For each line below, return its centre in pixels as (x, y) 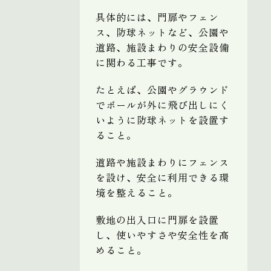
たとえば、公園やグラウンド (162, 89)
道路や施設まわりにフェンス (162, 162)
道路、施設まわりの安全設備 (162, 47)
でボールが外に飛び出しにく (162, 104)
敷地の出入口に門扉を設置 (157, 219)
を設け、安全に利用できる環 (162, 177)
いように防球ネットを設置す (162, 119)
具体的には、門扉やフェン (157, 17)
